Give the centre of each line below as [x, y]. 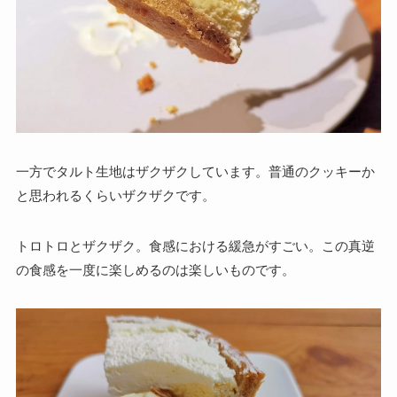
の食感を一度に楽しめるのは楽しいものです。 [155, 270]
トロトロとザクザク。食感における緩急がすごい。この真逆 [195, 246]
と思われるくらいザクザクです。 [115, 196]
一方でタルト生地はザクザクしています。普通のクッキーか [195, 172]
